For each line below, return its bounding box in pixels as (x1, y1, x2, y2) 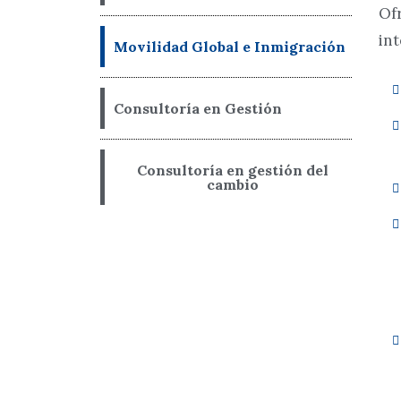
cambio (207, 175, 259, 193)
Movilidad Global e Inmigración (114, 38, 346, 55)
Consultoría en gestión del (137, 161, 328, 179)
